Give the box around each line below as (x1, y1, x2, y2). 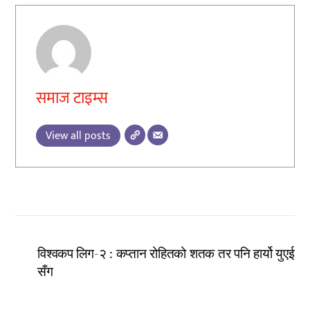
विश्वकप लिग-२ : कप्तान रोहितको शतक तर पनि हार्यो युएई (37, 244, 295, 263)
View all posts (46, 127, 111, 146)
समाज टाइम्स (36, 85, 109, 112)
